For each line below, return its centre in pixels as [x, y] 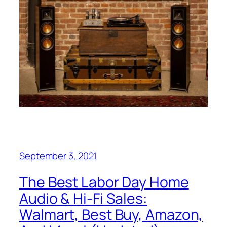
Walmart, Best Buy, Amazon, [111, 214]
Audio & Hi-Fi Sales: [83, 198]
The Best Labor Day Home [104, 182]
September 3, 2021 [58, 156]
